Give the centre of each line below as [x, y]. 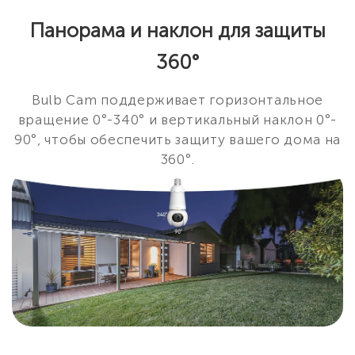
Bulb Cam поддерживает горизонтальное [177, 100]
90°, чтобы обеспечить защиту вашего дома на [177, 140]
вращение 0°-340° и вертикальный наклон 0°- [177, 120]
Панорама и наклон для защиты [177, 31]
